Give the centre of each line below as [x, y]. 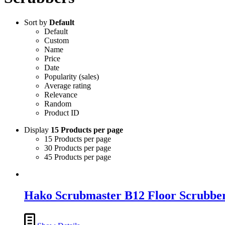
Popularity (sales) [72, 76]
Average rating [68, 85]
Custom [57, 40]
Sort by [37, 22]
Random [58, 103]
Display [37, 130]
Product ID [62, 113]
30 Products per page [78, 148]
